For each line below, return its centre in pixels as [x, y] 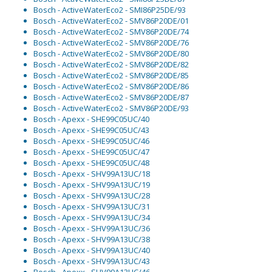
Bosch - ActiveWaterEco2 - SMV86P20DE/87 [111, 97]
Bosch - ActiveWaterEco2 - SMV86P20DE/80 [111, 54]
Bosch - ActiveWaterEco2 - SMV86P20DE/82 [111, 65]
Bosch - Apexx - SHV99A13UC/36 [92, 229]
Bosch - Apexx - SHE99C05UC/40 [91, 119]
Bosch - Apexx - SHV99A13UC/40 [92, 250]
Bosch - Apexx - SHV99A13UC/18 [92, 174]
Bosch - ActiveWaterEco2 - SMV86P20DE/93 [111, 108]
